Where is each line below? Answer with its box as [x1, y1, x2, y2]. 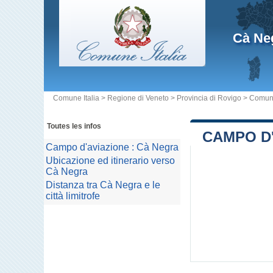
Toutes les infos [47, 122, 101, 130]
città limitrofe [46, 191, 100, 201]
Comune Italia [53, 94, 99, 102]
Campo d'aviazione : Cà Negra [46, 142, 179, 152]
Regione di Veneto [107, 94, 169, 102]
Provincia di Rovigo [177, 94, 241, 102]
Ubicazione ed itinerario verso [46, 155, 175, 166]
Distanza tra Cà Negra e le [46, 180, 160, 190]
